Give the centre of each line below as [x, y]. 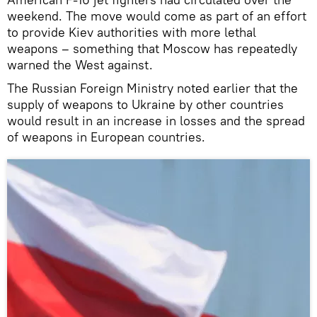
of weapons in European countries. [106, 137]
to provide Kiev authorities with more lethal [132, 32]
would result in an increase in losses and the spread [156, 120]
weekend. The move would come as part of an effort [157, 16]
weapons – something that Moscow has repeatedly [152, 48]
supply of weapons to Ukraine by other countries [145, 104]
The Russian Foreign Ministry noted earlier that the [152, 88]
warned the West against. [80, 64]
